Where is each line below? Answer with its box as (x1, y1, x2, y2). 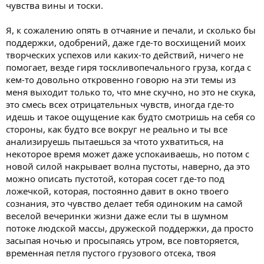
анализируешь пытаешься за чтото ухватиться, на (6, 136, 223, 147)
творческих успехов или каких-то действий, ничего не (6, 49, 243, 61)
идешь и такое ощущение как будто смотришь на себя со (6, 111, 255, 123)
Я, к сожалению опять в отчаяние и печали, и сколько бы (6, 24, 256, 36)
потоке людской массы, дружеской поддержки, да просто (6, 222, 253, 234)
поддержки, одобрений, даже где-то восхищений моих (6, 37, 246, 48)
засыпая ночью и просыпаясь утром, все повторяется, (6, 235, 239, 246)
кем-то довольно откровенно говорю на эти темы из (6, 74, 236, 85)
